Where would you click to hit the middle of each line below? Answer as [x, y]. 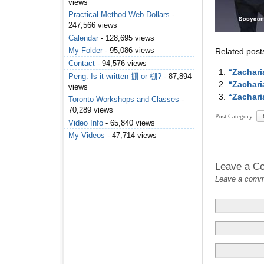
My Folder [85, 51]
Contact [82, 64]
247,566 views [93, 25]
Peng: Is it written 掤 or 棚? [115, 76]
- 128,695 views [126, 38]
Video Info [86, 123]
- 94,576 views [121, 64]
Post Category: [236, 116]
